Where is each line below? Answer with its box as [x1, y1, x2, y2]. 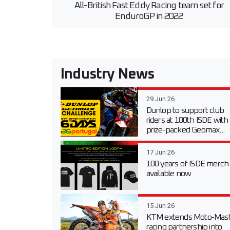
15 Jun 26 [146, 201, 175, 209]
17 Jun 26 [146, 148, 175, 156]
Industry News [61, 67, 155, 82]
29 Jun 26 [146, 94, 175, 103]
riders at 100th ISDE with [146, 116, 228, 124]
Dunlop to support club [146, 106, 224, 114]
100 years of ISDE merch [146, 159, 229, 168]
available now [146, 169, 191, 178]
